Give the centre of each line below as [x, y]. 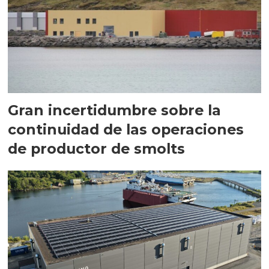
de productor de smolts [97, 148]
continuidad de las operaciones [126, 129]
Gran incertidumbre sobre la [115, 110]
